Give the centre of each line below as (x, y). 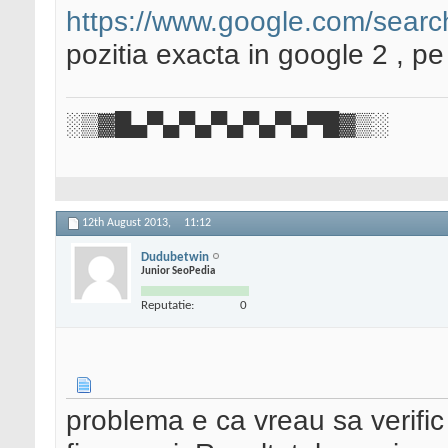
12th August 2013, (128, 223)
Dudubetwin (175, 257)
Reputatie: (167, 305)
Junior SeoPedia (178, 271)
